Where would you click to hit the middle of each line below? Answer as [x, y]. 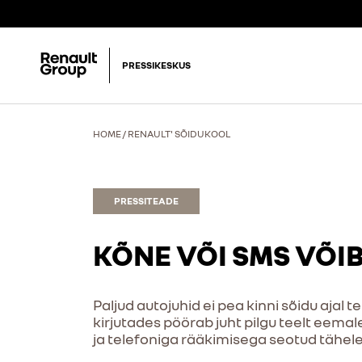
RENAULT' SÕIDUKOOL [179, 134]
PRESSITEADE [146, 201]
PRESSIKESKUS [156, 65]
